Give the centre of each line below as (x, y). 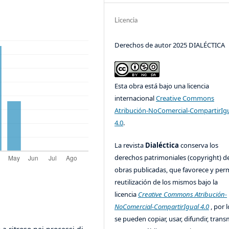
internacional (135, 98)
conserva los (200, 145)
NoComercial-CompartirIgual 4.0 (162, 207)
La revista (130, 145)
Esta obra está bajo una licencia (162, 86)
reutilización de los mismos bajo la (166, 182)
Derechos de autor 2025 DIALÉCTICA (170, 45)
